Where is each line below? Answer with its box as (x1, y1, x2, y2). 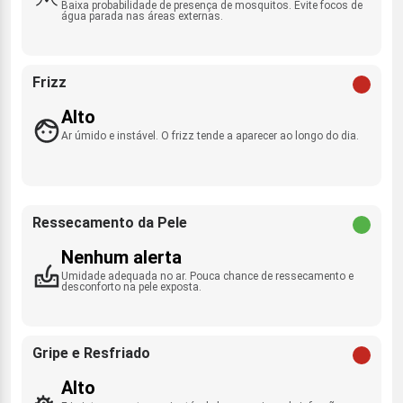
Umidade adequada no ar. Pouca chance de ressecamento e (61, 269, 354, 282)
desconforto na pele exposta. (61, 280, 201, 293)
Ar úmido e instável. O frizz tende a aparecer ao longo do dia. (61, 129, 359, 142)
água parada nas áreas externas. (61, 9, 223, 22)
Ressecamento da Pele (32, 213, 187, 231)
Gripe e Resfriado (32, 344, 150, 362)
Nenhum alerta (61, 246, 182, 268)
